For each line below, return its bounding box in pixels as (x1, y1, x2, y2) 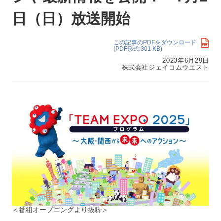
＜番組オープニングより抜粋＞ (12, 206, 109, 214)
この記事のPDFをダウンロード (113, 39, 196, 46)
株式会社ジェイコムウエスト (121, 64, 209, 71)
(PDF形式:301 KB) (113, 45, 162, 52)
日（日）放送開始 (12, 10, 130, 27)
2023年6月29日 (162, 57, 209, 64)
